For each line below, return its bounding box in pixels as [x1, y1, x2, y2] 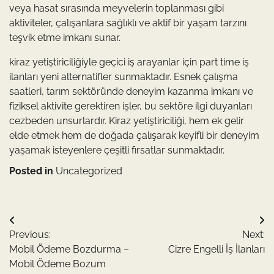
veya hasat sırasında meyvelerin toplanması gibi [9, 2, 224, 15]
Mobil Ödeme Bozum [9, 258, 106, 270]
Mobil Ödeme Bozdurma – [9, 243, 129, 256]
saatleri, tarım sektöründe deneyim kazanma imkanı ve [9, 86, 253, 98]
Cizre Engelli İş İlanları [168, 243, 265, 256]
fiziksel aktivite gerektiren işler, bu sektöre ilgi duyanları [9, 100, 252, 113]
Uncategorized [56, 165, 122, 177]
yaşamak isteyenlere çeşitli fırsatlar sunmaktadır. [9, 144, 224, 157]
